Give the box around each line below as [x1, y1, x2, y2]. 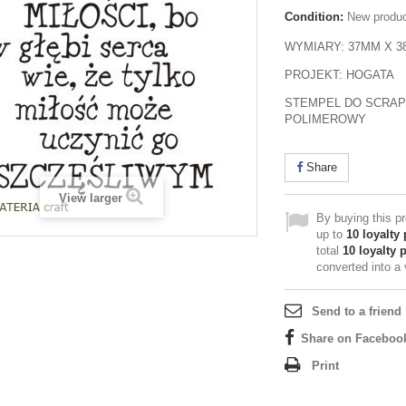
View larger [59, 191, 122, 205]
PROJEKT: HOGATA [285, 68, 394, 82]
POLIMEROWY [285, 112, 366, 126]
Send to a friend [312, 304, 401, 318]
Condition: [285, 10, 343, 24]
